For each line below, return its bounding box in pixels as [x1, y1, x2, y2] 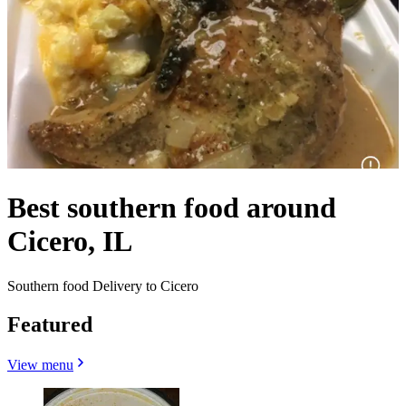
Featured [7, 312, 92, 336]
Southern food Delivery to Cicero [7, 277, 198, 294]
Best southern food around [7, 191, 336, 225]
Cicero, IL [7, 225, 132, 258]
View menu [7, 356, 73, 372]
